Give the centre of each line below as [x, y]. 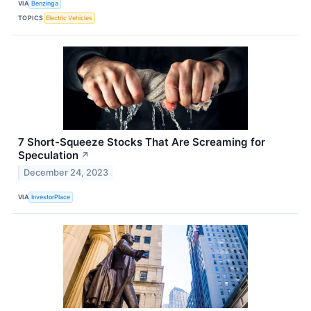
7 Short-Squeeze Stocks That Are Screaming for [142, 142]
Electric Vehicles [69, 18]
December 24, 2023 [66, 173]
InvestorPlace [51, 196]
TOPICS [31, 18]
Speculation [48, 155]
